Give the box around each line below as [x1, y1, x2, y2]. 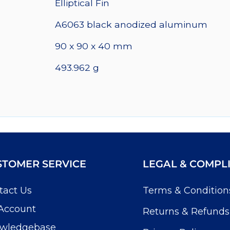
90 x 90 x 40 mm [55, 40, 132, 51]
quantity [42, 7, 80, 18]
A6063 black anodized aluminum [55, 18, 207, 30]
